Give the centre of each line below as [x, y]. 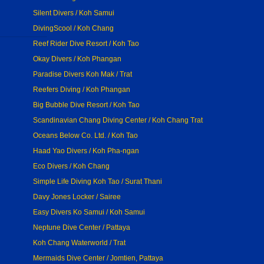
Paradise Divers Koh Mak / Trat [82, 74]
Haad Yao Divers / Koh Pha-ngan [86, 151]
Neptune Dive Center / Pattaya [82, 227]
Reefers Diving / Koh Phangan [82, 90]
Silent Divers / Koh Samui [74, 13]
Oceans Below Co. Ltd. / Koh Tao [85, 136]
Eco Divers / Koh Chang [71, 166]
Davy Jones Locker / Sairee [77, 197]
